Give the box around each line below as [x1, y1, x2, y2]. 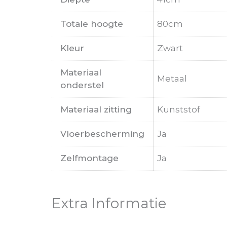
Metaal [157, 73, 187, 84]
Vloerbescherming [60, 128, 144, 139]
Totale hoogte [60, 18, 123, 29]
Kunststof [157, 104, 200, 115]
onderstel [60, 80, 104, 90]
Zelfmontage [60, 153, 119, 163]
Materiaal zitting [60, 104, 132, 115]
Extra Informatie [52, 195, 166, 212]
